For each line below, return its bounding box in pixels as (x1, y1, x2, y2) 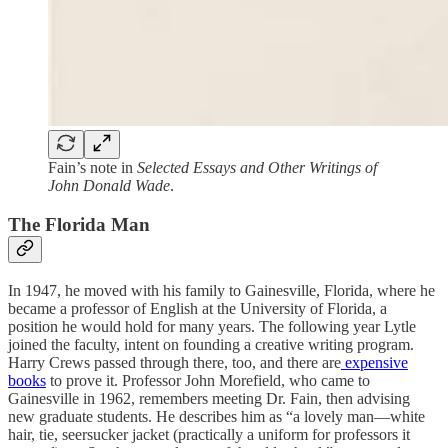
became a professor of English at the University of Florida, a (8, 299, 387, 317)
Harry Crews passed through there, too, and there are (8, 353, 341, 371)
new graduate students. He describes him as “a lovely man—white (8, 407, 425, 425)
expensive (341, 353, 408, 371)
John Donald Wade (48, 177, 170, 195)
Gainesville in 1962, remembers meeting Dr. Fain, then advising (8, 389, 410, 407)
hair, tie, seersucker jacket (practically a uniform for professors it (8, 425, 410, 443)
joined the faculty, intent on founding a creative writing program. (8, 335, 414, 353)
